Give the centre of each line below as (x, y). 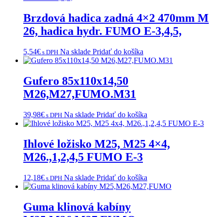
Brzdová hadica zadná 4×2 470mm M (116, 18)
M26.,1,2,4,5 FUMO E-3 (83, 157)
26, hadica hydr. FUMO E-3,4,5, (102, 31)
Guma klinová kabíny (77, 207)
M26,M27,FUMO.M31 (80, 94)
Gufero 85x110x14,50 (76, 81)
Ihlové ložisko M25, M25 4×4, (97, 144)
